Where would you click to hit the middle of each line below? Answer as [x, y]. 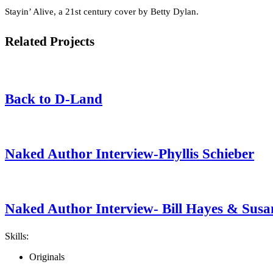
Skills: [17, 236]
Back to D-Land [54, 99]
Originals [47, 257]
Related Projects [50, 41]
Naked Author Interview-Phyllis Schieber [129, 154]
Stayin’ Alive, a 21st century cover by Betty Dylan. [102, 11]
